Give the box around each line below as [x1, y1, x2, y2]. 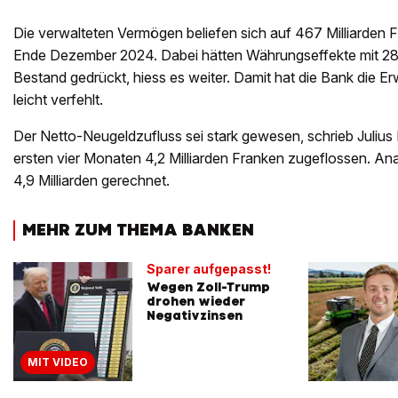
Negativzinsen [147, 306, 243, 323]
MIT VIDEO [28, 354, 88, 369]
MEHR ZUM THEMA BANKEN [22, 219, 254, 241]
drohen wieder [147, 292, 245, 309]
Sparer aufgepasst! [147, 260, 271, 276]
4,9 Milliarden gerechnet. [13, 171, 170, 189]
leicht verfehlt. [13, 91, 103, 108]
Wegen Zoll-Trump [147, 278, 271, 295]
